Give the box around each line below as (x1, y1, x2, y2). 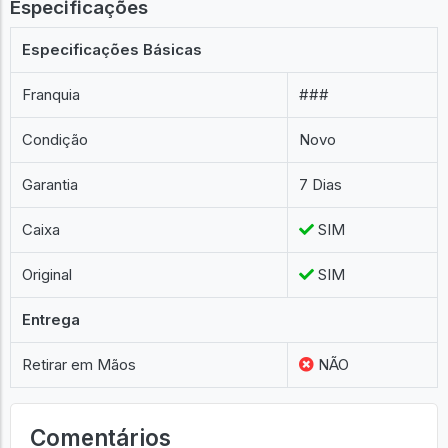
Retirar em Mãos (22, 355, 137, 374)
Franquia (22, 85, 81, 104)
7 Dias (299, 175, 343, 194)
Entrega (22, 310, 81, 329)
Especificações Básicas (22, 40, 203, 59)
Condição (22, 130, 89, 149)
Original (22, 265, 73, 284)
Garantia (22, 175, 79, 194)
